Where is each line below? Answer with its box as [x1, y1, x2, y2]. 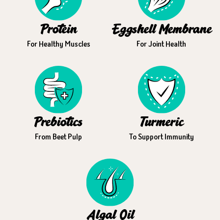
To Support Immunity [129, 131, 194, 142]
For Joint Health [137, 38, 187, 49]
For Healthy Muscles [27, 38, 90, 49]
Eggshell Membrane [111, 24, 211, 36]
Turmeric [140, 116, 183, 129]
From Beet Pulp [35, 131, 82, 142]
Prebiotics [34, 116, 83, 129]
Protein [40, 24, 77, 36]
